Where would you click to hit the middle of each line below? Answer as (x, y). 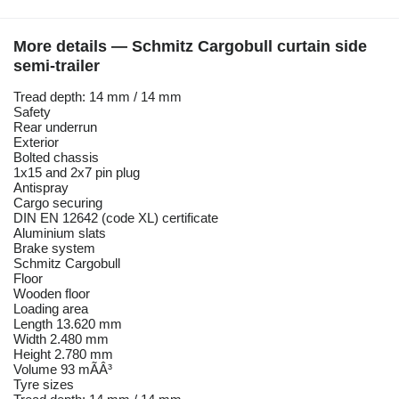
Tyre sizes (44, 385)
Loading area (51, 309)
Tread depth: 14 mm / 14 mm (98, 97)
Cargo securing (58, 203)
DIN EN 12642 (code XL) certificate (116, 218)
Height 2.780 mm (63, 354)
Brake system (54, 248)
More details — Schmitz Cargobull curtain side (190, 47)
